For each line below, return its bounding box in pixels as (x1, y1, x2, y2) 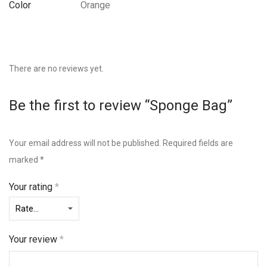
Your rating (9, 181, 55, 193)
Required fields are (163, 138, 233, 148)
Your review (9, 233, 60, 245)
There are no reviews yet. (9, 63, 104, 73)
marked (9, 154, 40, 164)
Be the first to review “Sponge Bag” (9, 97, 232, 114)
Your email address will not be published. (9, 138, 161, 148)
